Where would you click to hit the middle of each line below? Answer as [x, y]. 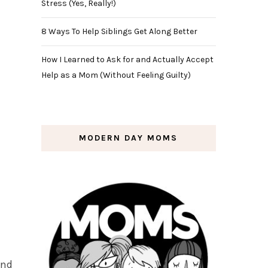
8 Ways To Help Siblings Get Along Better [119, 31]
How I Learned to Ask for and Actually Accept [127, 59]
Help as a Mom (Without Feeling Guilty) [116, 75]
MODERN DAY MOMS [129, 138]
